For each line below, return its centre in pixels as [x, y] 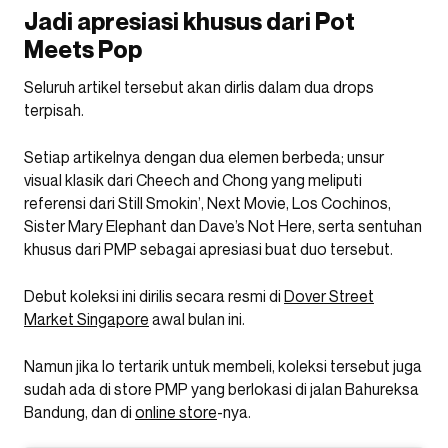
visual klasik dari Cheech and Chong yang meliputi [193, 179]
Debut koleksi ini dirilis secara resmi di [154, 295]
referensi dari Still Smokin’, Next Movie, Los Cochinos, [207, 202]
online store [176, 411]
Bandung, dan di [79, 411]
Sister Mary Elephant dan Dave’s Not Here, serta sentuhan [223, 225]
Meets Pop [83, 49]
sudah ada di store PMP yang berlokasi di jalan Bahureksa [221, 388]
